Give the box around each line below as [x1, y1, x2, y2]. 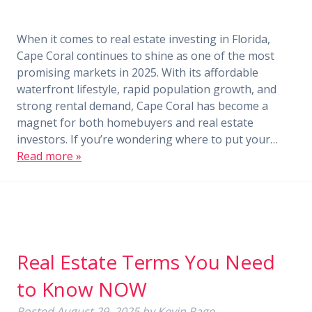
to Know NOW [17, 276, 147, 302]
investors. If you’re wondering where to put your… [17, 132, 278, 147]
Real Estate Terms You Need [17, 249, 275, 275]
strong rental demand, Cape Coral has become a [17, 98, 268, 114]
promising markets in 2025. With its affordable [17, 65, 258, 80]
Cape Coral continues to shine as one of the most [17, 48, 274, 63]
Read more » [17, 148, 81, 164]
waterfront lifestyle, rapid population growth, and [17, 81, 276, 97]
